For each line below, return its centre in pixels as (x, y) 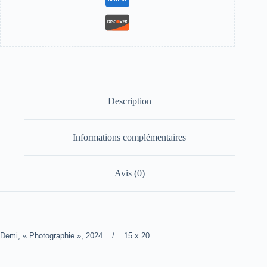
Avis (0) (129, 173)
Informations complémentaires (130, 137)
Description (129, 101)
